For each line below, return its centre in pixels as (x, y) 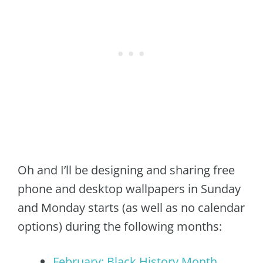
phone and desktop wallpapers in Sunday (129, 189)
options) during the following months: (120, 226)
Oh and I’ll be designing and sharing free (126, 170)
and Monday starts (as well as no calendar (131, 208)
